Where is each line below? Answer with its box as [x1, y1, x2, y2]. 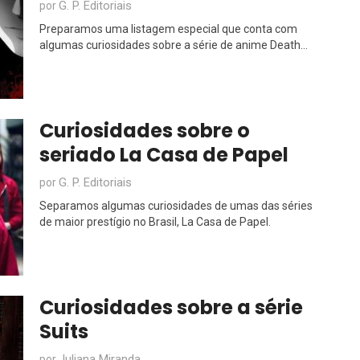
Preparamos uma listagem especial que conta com [39, 22, 297, 35]
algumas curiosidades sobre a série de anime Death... [39, 39, 308, 51]
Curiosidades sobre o [39, 117, 250, 144]
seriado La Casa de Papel [39, 141, 288, 168]
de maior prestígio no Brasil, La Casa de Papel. [39, 215, 271, 228]
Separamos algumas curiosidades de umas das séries [39, 199, 313, 212]
